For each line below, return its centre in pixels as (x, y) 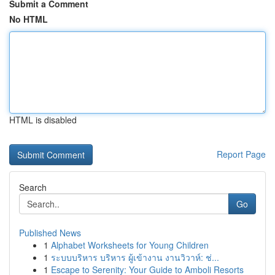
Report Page (241, 154)
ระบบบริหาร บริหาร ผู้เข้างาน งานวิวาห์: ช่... (135, 257)
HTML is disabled (43, 120)
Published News (50, 233)
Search (33, 187)
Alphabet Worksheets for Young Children (130, 245)
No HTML (29, 19)
